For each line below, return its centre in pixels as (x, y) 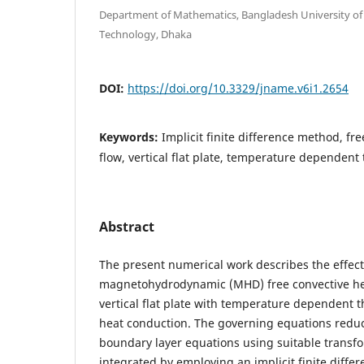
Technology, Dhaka (145, 34)
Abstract (127, 226)
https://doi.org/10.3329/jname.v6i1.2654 (238, 88)
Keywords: (130, 136)
